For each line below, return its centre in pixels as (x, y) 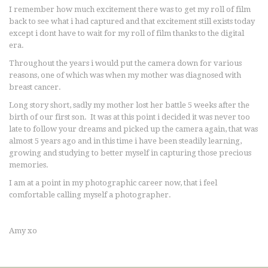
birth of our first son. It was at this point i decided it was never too (130, 117)
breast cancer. (35, 87)
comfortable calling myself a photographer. (90, 195)
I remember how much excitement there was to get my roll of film (130, 9)
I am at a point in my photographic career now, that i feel (113, 183)
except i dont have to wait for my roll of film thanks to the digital (127, 33)
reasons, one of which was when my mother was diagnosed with (125, 75)
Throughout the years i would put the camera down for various (125, 63)
